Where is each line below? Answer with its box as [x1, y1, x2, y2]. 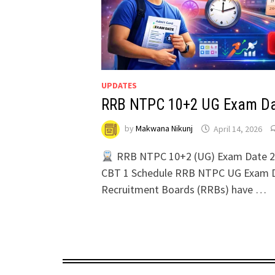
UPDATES [101, 80, 137, 91]
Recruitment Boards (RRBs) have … [101, 182, 267, 197]
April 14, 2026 [214, 123, 263, 134]
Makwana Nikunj [136, 123, 193, 134]
